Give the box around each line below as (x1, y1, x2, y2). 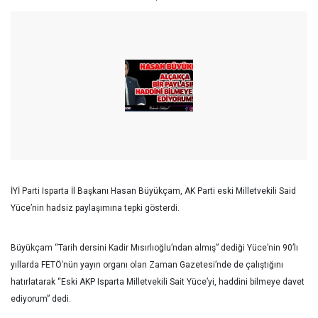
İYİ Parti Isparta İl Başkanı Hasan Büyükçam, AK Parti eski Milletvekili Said (11, 186, 296, 196)
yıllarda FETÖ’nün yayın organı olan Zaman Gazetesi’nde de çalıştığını (11, 260, 283, 270)
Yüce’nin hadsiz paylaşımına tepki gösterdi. (11, 203, 180, 213)
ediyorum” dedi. (11, 294, 73, 304)
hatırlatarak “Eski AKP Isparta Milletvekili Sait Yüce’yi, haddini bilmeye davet (11, 277, 305, 287)
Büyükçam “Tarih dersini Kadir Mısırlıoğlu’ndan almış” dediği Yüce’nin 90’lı (11, 243, 298, 253)
